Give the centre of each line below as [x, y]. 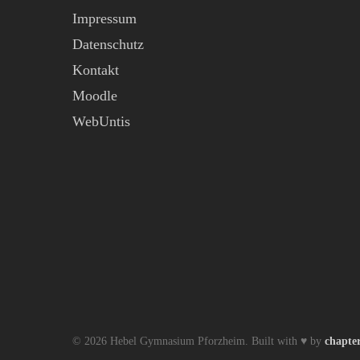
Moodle [95, 96]
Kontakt [96, 70]
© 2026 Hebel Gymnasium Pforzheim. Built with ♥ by [198, 341]
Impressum [104, 18]
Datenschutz [108, 44]
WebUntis [101, 121]
